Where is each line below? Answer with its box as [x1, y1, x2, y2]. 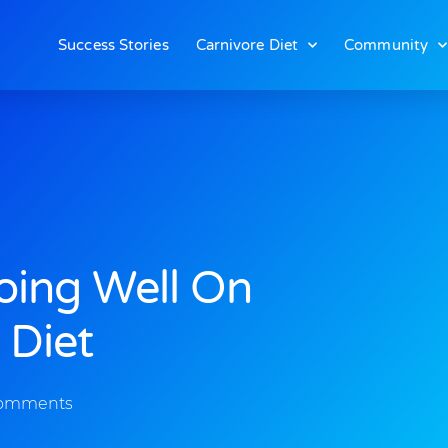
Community [344, 36, 429, 54]
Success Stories [58, 36, 169, 54]
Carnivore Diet [195, 36, 299, 54]
